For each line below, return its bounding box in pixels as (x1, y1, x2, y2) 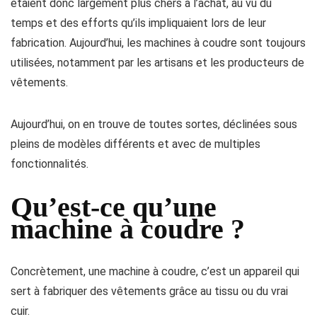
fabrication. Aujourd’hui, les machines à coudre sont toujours (11, 36, 306, 50)
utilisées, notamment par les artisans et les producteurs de (11, 56, 304, 69)
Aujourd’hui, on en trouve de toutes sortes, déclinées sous (11, 117, 297, 131)
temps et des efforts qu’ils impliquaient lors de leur (11, 16, 266, 30)
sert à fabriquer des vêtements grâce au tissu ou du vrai (11, 284, 288, 298)
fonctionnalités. (11, 157, 88, 171)
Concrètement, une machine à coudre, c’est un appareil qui (11, 265, 299, 278)
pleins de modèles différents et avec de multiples (11, 137, 260, 151)
